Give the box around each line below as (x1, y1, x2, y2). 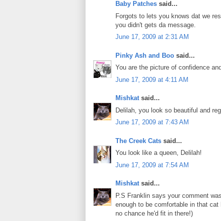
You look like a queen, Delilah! (115, 149, 202, 157)
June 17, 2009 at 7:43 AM (115, 118, 189, 126)
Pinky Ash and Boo (115, 51, 174, 59)
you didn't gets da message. (115, 21, 196, 29)
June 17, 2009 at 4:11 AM (115, 75, 188, 83)
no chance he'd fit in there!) (115, 209, 193, 217)
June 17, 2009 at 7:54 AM (115, 161, 189, 169)
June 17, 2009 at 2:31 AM (115, 33, 189, 41)
